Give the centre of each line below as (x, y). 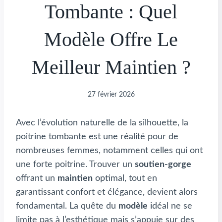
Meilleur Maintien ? (111, 67)
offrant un (37, 178)
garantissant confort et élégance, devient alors (107, 192)
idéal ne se (170, 206)
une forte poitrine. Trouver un (75, 164)
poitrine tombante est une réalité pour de (97, 137)
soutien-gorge (163, 164)
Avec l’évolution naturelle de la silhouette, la (102, 123)
